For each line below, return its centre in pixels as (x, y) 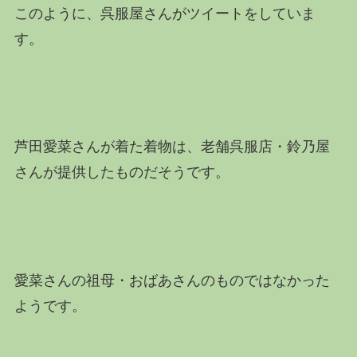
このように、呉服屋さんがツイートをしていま (165, 13)
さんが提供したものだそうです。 (122, 173)
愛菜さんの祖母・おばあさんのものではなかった (172, 280)
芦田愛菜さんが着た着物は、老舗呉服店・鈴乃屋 (172, 147)
